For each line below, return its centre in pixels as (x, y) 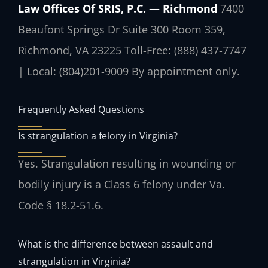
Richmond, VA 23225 (70, 50)
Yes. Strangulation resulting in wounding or (127, 164)
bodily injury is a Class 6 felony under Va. (121, 185)
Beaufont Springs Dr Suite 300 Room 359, (122, 29)
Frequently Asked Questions (81, 109)
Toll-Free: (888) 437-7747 (184, 50)
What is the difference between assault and (115, 243)
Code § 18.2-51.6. (61, 205)
